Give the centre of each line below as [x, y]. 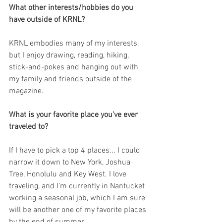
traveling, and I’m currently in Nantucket [78, 186]
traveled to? [28, 127]
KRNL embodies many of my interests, [75, 43]
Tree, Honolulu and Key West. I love [69, 174]
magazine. [26, 91]
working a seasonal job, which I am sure [78, 198]
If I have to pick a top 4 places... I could [76, 150]
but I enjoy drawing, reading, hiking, [70, 55]
